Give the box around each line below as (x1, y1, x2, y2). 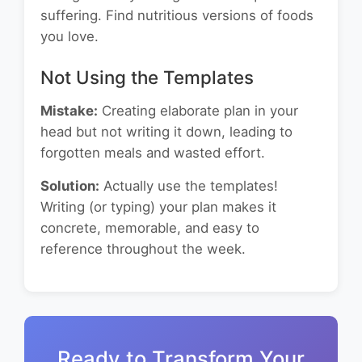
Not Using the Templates (40, 66, 254, 89)
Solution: (40, 178, 99, 195)
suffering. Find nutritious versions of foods (40, 7, 314, 24)
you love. (40, 28, 99, 45)
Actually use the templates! (99, 178, 278, 195)
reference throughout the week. (40, 241, 246, 258)
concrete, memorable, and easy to (40, 220, 259, 237)
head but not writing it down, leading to (40, 124, 293, 141)
